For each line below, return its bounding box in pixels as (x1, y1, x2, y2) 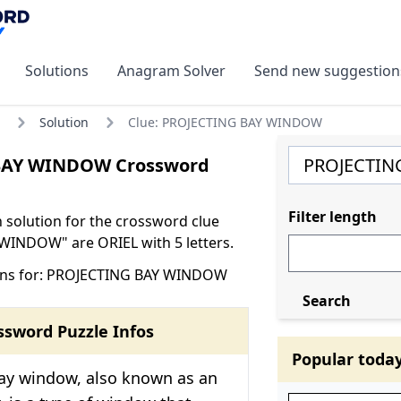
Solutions (25, 60, 89, 81)
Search (302, 290, 351, 311)
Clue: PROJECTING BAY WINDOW (128, 113, 322, 131)
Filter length (287, 206, 377, 226)
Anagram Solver (117, 60, 226, 81)
